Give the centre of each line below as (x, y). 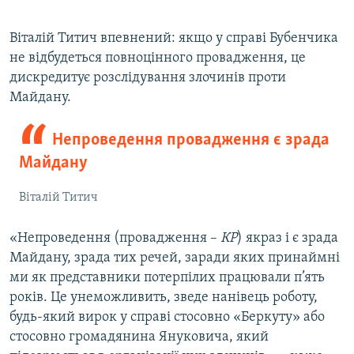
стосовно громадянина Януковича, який (139, 337)
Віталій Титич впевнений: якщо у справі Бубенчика (174, 38)
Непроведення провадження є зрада (190, 140)
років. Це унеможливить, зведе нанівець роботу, (164, 297)
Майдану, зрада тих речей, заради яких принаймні (175, 258)
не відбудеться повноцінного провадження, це (158, 58)
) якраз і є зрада (288, 238)
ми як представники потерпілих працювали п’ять (167, 277)
